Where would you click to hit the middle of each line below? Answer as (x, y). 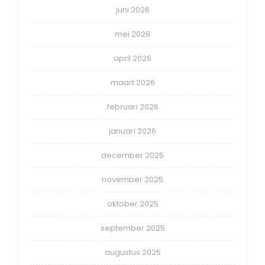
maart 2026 (132, 82)
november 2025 (132, 179)
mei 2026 (132, 34)
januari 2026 (132, 131)
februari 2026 (132, 106)
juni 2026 (132, 9)
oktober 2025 (132, 203)
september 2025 (132, 228)
